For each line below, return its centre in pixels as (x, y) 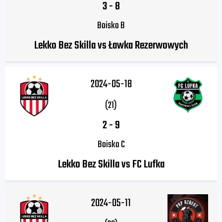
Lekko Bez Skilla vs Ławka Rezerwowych (111, 46)
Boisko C (111, 145)
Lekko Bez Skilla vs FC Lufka (111, 165)
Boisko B (111, 26)
